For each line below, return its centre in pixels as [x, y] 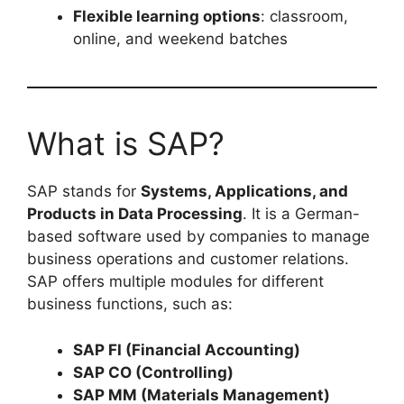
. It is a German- [301, 214]
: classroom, [304, 17]
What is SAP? [126, 144]
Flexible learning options [167, 17]
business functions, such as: [130, 304]
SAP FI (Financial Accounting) [187, 349]
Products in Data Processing [135, 214]
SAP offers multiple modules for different [175, 282]
